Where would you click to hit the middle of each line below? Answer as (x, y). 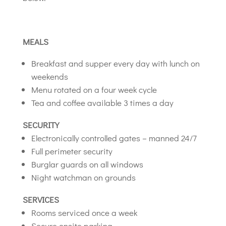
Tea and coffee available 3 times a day (102, 103)
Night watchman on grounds (83, 177)
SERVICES (41, 200)
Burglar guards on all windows (87, 164)
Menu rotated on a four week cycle (94, 90)
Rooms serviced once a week (84, 213)
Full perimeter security (72, 151)
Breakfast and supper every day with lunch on (115, 63)
